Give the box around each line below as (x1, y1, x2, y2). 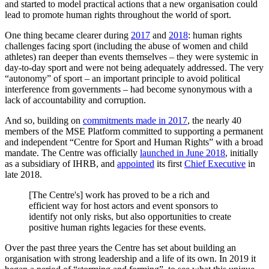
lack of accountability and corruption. (5, 94, 146, 105)
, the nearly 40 (187, 115, 241, 125)
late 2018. (5, 169, 42, 180)
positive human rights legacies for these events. (29, 222, 211, 232)
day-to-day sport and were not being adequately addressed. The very (5, 62, 264, 73)
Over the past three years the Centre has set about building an (5, 242, 236, 253)
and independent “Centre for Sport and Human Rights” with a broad (5, 136, 263, 147)
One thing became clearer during (5, 29, 131, 40)
